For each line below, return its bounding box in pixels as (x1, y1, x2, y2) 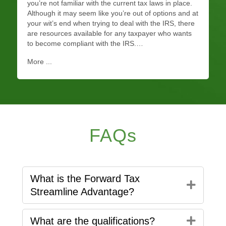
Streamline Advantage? (30, 186, 134, 197)
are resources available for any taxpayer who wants (27, 29, 192, 37)
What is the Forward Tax (30, 173, 140, 184)
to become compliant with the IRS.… (27, 39, 143, 47)
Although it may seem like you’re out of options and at (27, 9, 198, 17)
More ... (27, 57, 52, 66)
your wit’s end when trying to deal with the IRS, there (27, 19, 195, 27)
